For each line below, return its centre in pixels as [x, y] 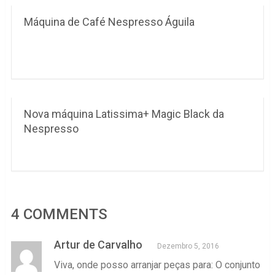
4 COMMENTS [59, 214]
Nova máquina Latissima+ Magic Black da [124, 114]
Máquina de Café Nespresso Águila [109, 22]
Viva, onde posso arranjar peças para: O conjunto [157, 265]
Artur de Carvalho [98, 245]
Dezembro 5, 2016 [188, 246]
